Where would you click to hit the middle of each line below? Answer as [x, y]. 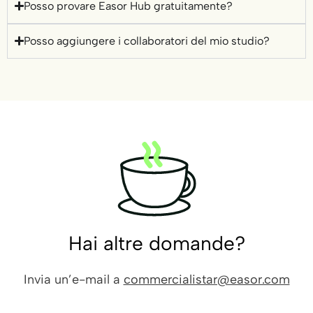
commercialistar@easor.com [206, 279]
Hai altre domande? [156, 243]
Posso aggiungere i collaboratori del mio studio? [147, 41]
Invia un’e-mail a [73, 279]
